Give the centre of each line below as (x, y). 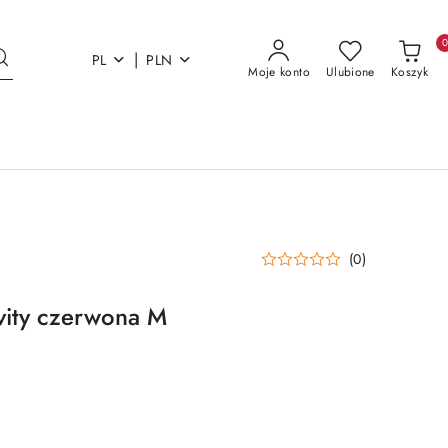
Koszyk (409, 72)
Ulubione (350, 72)
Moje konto (279, 72)
